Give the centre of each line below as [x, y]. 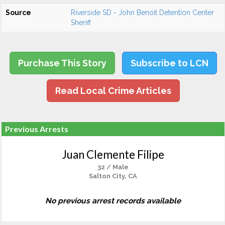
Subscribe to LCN [169, 63]
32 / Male [113, 167]
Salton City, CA [113, 176]
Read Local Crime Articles [113, 91]
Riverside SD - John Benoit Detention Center [142, 13]
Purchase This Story [62, 63]
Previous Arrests [37, 129]
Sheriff [81, 23]
